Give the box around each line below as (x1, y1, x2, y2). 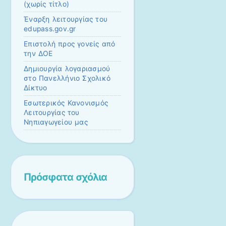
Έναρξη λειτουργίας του (24, 15, 108, 24)
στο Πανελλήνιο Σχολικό (24, 74, 111, 83)
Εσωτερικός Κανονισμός (24, 99, 108, 107)
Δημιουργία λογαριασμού (24, 65, 110, 73)
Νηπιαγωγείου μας (24, 118, 88, 127)
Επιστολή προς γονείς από (24, 40, 116, 48)
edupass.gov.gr (24, 25, 76, 33)
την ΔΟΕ (24, 49, 53, 58)
